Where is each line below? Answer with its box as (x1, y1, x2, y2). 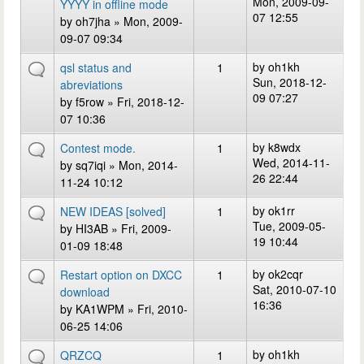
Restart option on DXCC (60, 266, 182, 283)
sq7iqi (76, 157, 106, 173)
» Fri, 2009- (108, 220, 171, 236)
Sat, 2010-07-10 (253, 281, 336, 297)
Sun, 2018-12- (253, 74, 327, 90)
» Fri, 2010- (124, 301, 188, 317)
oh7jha (76, 13, 110, 29)
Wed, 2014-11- (253, 154, 330, 171)
